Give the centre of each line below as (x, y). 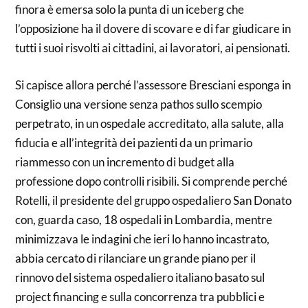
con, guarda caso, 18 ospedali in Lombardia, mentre (144, 219)
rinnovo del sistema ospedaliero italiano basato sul (140, 277)
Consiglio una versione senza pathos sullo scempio (139, 104)
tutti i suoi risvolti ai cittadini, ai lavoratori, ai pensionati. (153, 48)
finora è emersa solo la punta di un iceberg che (130, 9)
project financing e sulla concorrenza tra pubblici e (140, 296)
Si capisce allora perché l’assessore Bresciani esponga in (153, 85)
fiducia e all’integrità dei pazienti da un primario (134, 142)
